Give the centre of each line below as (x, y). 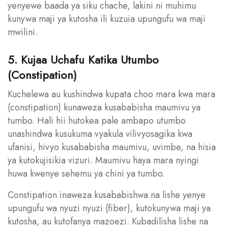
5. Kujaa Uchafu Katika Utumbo (83, 59)
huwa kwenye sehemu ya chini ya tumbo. (86, 173)
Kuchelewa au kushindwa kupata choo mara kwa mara (111, 94)
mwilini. (23, 32)
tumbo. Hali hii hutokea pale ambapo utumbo (97, 120)
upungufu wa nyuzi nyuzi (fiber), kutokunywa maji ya (109, 208)
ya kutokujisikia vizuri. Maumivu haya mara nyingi (103, 160)
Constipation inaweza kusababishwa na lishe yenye (107, 195)
